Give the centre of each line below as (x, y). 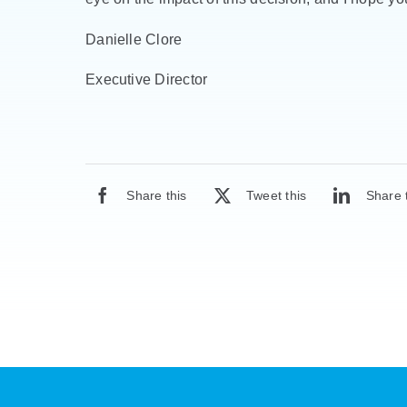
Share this (157, 195)
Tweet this (276, 195)
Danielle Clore (134, 39)
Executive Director (147, 79)
